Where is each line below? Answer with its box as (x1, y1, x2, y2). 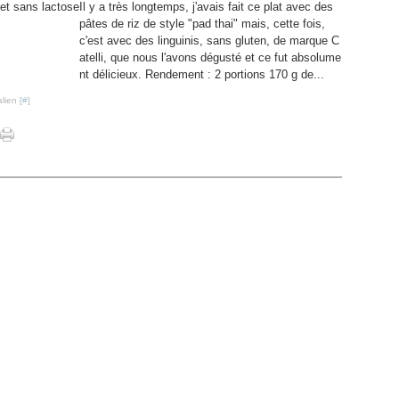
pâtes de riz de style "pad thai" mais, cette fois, (79, 17, 325, 30)
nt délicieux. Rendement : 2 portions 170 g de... (79, 68, 324, 81)
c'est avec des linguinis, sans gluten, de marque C (79, 34, 339, 47)
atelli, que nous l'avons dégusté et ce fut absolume (79, 51, 341, 64)
